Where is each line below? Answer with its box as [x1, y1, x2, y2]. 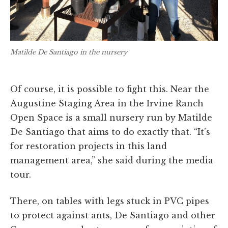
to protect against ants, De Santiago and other [10, 210, 215, 221]
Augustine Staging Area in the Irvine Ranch [10, 98, 204, 109]
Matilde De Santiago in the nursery [10, 47, 127, 56]
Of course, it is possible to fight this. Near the [10, 84, 209, 95]
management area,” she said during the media [10, 155, 213, 166]
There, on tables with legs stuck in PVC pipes [10, 196, 209, 207]
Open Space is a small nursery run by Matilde [10, 112, 212, 123]
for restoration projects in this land [10, 141, 167, 152]
